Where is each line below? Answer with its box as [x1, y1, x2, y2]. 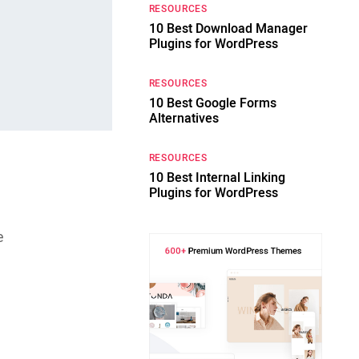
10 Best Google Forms [148, 94, 276, 113]
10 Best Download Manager [148, 19, 308, 38]
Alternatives [148, 109, 219, 128]
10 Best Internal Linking [148, 168, 285, 188]
